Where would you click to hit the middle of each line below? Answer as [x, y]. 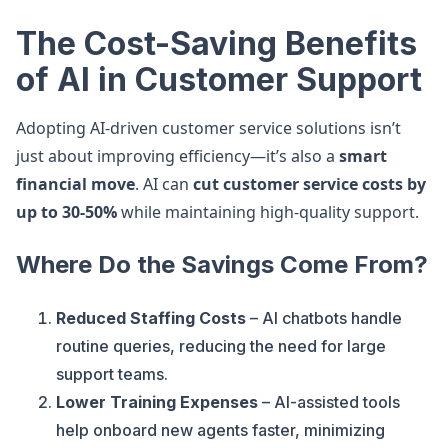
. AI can [164, 184]
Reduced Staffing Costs [151, 318]
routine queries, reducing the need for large [221, 346]
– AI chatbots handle [324, 318]
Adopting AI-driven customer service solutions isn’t [208, 128]
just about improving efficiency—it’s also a [177, 156]
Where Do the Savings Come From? [222, 264]
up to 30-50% [66, 212]
